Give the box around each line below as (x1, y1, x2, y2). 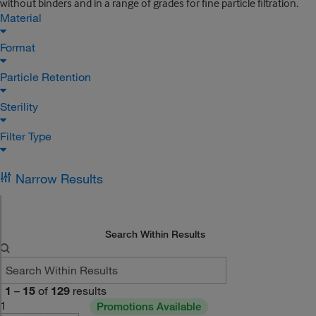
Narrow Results (15, 171, 103, 186)
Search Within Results (105, 228, 206, 241)
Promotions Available (96, 300, 201, 313)
